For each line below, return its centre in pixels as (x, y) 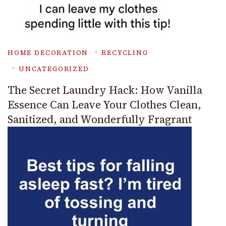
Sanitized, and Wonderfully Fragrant (100, 119)
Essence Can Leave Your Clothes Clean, (104, 104)
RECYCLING (125, 52)
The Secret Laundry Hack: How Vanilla (105, 90)
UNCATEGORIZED (54, 69)
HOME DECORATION (48, 52)
